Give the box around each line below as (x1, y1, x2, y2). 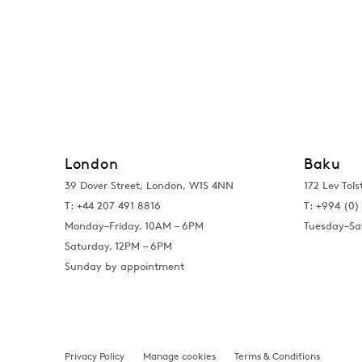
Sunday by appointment (65, 259, 184, 274)
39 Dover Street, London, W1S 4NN (65, 179, 234, 193)
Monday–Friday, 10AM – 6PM (65, 219, 204, 234)
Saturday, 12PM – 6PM (65, 239, 172, 254)
